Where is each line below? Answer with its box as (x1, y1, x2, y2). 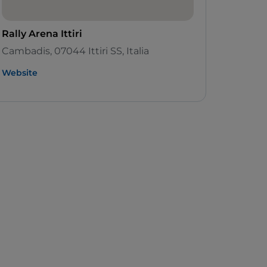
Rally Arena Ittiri (2, 28, 82, 40)
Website (2, 67, 38, 79)
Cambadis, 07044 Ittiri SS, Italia (2, 45, 149, 57)
